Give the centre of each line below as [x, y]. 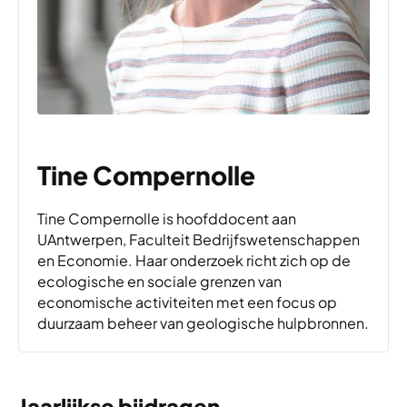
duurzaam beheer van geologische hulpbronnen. [203, 323]
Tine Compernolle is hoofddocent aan [167, 218]
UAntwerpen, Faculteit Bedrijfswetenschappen [199, 239]
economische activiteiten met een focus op [187, 302]
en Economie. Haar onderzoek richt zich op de [194, 260]
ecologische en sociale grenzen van [159, 281]
